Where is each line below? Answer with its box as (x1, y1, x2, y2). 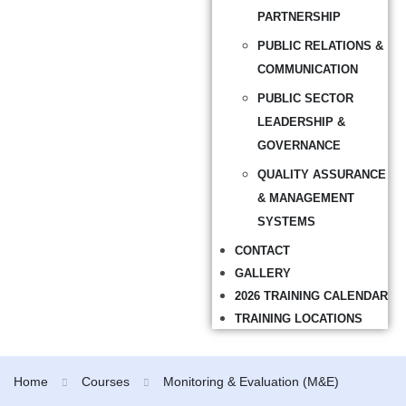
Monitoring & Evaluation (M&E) (163, 373, 339, 389)
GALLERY (235, 266, 291, 280)
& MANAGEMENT (257, 191, 354, 205)
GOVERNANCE (257, 139, 341, 152)
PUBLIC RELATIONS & (257, 39, 383, 53)
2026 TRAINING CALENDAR (235, 289, 388, 303)
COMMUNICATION (257, 63, 358, 76)
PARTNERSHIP (257, 10, 341, 24)
